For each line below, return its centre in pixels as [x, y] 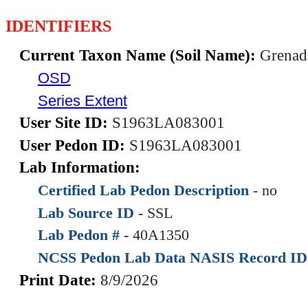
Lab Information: [80, 168]
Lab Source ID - [92, 212]
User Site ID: [66, 123]
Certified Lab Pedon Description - [150, 190]
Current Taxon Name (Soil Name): [140, 56]
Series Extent [82, 100]
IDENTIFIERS [58, 26]
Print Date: [60, 280]
